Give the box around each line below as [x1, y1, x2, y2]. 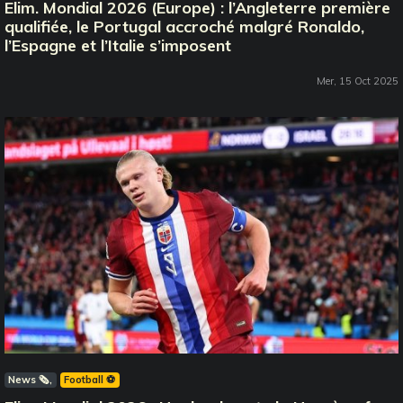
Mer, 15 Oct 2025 [317, 75, 399, 88]
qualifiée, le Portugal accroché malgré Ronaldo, [4, 16, 364, 38]
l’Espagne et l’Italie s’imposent [4, 35, 231, 57]
